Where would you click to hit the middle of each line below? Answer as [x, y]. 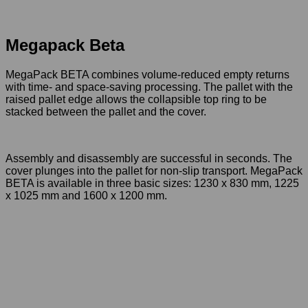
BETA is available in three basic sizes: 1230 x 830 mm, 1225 [152, 183]
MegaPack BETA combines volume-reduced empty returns [147, 74]
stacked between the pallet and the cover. [106, 111]
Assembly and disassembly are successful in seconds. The [149, 158]
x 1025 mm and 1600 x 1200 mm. [86, 195]
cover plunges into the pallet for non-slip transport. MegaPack [154, 170]
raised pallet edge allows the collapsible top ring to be [136, 99]
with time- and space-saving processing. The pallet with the [149, 87]
